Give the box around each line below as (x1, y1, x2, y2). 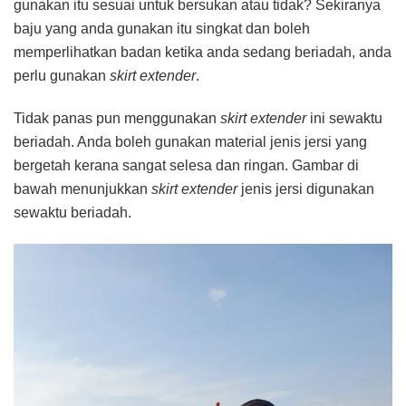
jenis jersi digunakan (241, 181, 374, 198)
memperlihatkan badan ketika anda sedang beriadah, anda (14, 44, 391, 61)
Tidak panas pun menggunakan (14, 111, 220, 127)
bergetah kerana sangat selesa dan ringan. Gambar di (14, 158, 359, 174)
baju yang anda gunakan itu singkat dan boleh (14, 21, 310, 37)
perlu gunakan (14, 68, 110, 84)
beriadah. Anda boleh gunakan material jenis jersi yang (14, 134, 367, 150)
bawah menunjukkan (14, 181, 151, 198)
